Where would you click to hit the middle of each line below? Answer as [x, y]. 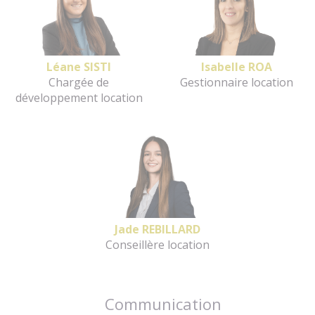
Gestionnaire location [236, 82]
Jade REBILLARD [157, 229]
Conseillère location [157, 244]
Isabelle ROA [236, 66]
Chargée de [79, 82]
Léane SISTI [79, 66]
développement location [79, 97]
